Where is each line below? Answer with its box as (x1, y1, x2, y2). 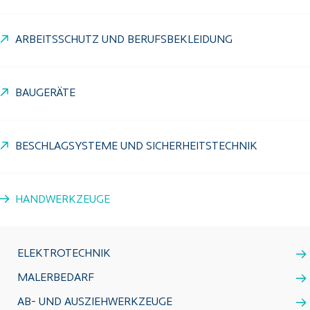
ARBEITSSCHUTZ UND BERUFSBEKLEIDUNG (15, 35, 232, 46)
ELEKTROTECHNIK (17, 248, 111, 259)
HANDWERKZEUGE (15, 194, 110, 206)
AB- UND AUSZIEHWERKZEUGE (17, 297, 172, 308)
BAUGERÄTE (15, 88, 75, 99)
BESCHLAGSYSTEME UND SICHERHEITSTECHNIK (15, 141, 257, 152)
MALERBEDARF (17, 273, 94, 284)
